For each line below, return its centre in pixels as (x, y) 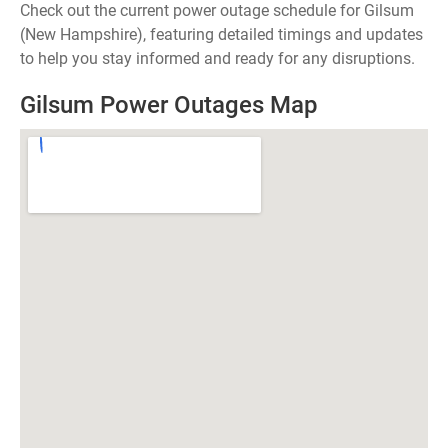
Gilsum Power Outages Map (169, 105)
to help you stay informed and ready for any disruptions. (217, 58)
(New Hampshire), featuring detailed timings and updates (221, 34)
